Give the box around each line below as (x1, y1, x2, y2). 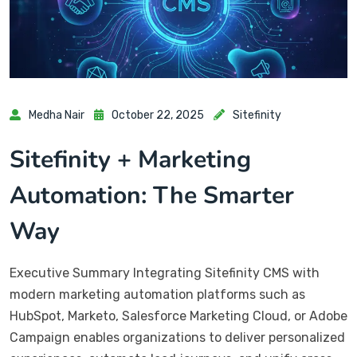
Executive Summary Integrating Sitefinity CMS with (10, 265, 320, 280)
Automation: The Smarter (10, 178, 294, 212)
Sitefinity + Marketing (10, 143, 251, 176)
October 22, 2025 (112, 108, 204, 122)
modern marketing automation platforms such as (10, 286, 305, 302)
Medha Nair (29, 108, 84, 122)
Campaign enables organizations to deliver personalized (10, 329, 345, 345)
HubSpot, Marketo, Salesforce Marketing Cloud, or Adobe (10, 308, 347, 324)
